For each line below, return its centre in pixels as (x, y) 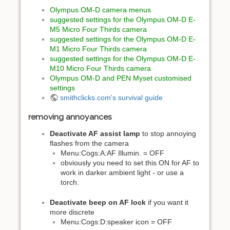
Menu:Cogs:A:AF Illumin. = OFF (112, 153)
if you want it (167, 202)
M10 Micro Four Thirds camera (100, 68)
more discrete (72, 212)
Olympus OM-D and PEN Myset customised (121, 78)
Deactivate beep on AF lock (98, 202)
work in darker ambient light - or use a (122, 173)
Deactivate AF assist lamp (95, 134)
